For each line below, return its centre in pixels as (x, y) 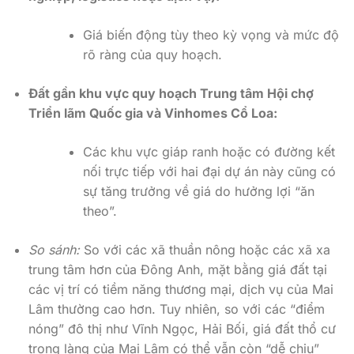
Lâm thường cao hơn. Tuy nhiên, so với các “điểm (176, 309)
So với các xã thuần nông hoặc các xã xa (205, 250)
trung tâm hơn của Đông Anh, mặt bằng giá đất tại (177, 270)
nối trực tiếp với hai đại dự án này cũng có (209, 172)
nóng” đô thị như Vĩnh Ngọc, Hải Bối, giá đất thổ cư (182, 329)
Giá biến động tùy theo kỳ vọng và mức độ (211, 35)
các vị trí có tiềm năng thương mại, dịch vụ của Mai (181, 290)
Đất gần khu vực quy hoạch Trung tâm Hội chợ (171, 94)
